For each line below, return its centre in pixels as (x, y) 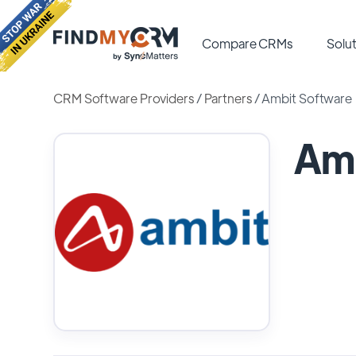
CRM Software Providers (124, 98)
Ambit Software (307, 98)
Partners (228, 98)
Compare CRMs (248, 43)
